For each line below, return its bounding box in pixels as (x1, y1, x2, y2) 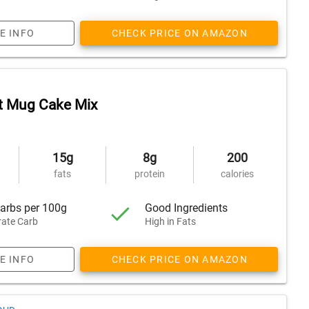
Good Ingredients (145, 201, 228, 215)
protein (134, 168, 165, 179)
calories (220, 168, 254, 179)
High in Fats (145, 215, 197, 227)
